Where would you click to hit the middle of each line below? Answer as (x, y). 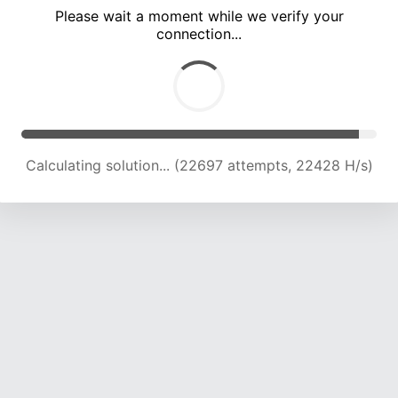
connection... (199, 34)
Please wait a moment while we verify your (199, 16)
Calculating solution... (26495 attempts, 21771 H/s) (199, 166)
